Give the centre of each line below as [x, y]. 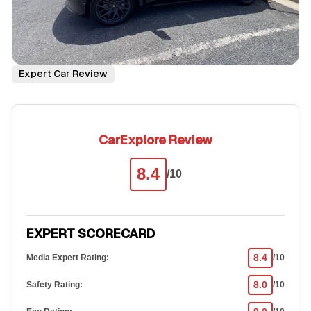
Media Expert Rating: [67, 258]
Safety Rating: [54, 285]
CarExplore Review [155, 140]
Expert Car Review [63, 74]
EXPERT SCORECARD [90, 233]
